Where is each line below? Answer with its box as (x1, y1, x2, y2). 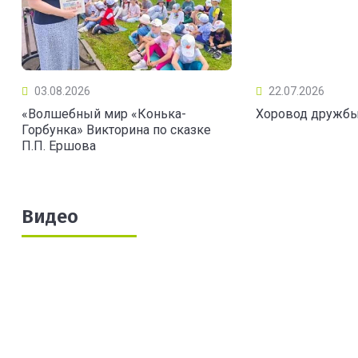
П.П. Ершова (22, 138, 96, 154)
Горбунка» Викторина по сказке (22, 122, 211, 138)
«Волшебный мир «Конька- (22, 106, 186, 122)
